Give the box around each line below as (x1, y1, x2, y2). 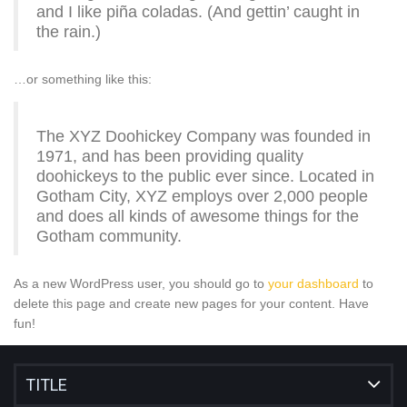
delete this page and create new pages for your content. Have (14, 296, 369, 312)
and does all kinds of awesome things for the (36, 207, 359, 226)
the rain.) (36, 22, 101, 41)
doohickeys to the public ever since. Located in (36, 167, 374, 186)
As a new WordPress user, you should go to (14, 276, 268, 292)
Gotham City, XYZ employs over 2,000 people (36, 187, 368, 206)
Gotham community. (36, 227, 182, 246)
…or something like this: (14, 71, 152, 86)
